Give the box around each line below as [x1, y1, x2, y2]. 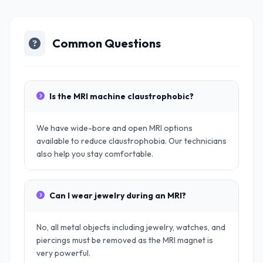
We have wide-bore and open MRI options [36, 123, 193, 133]
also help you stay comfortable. [36, 149, 153, 159]
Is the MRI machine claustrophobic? [49, 91, 194, 102]
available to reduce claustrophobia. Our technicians [36, 136, 227, 146]
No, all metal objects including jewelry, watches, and [36, 222, 225, 232]
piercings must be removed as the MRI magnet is [36, 235, 213, 245]
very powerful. [36, 248, 90, 258]
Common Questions [52, 36, 161, 50]
